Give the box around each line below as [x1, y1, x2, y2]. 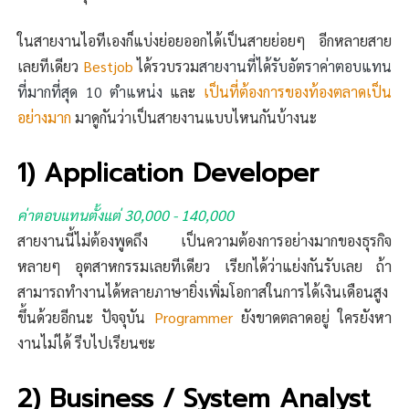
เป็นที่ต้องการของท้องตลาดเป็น [203, 82, 392, 102]
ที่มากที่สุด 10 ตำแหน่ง [17, 82, 163, 102]
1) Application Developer [17, 153, 320, 194]
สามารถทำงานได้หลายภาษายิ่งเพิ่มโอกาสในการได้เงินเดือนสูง [17, 282, 389, 302]
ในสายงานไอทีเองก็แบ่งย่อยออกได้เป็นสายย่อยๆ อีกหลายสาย [17, 31, 392, 51]
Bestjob [82, 57, 133, 77]
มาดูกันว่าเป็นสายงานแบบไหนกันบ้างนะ [71, 108, 318, 128]
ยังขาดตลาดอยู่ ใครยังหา [232, 308, 392, 328]
